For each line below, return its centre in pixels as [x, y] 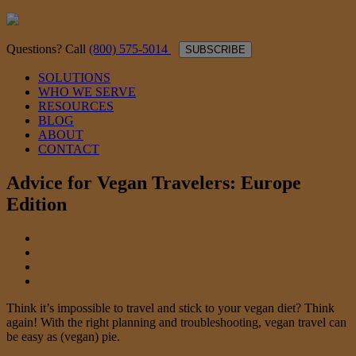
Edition [37, 204]
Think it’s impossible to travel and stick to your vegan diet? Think [170, 308]
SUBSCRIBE [215, 50]
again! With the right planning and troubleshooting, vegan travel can [176, 322]
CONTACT [69, 149]
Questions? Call [48, 49]
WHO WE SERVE [87, 92]
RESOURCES [76, 106]
